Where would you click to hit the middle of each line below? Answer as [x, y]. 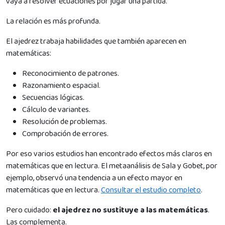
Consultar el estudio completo [151, 190]
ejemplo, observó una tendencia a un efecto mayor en [94, 178]
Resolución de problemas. [65, 122]
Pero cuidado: [29, 210]
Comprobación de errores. [65, 134]
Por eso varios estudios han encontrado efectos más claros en [109, 154]
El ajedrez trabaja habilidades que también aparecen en [96, 41]
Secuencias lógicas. [53, 97]
